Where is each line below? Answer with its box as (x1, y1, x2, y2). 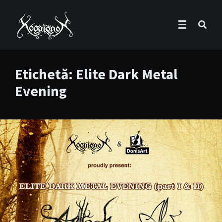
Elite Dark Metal (76, 65, 178, 83)
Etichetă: (15, 65, 76, 83)
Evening (15, 82, 67, 100)
